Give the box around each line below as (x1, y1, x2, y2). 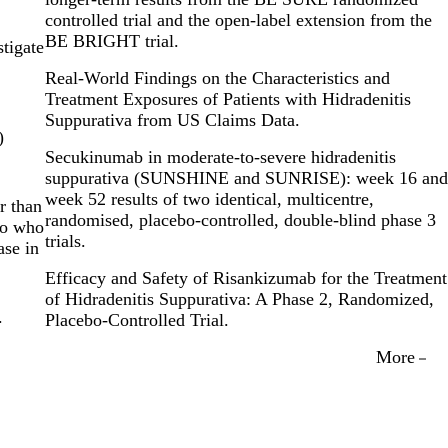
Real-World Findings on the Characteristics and (44, 67, 390, 88)
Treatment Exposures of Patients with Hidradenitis (44, 88, 411, 109)
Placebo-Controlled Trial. (44, 309, 229, 330)
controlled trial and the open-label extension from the (44, 9, 432, 30)
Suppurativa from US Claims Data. (44, 109, 300, 130)
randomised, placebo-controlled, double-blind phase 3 (44, 209, 436, 230)
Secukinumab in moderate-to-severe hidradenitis (44, 146, 396, 167)
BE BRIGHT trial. (44, 30, 179, 51)
